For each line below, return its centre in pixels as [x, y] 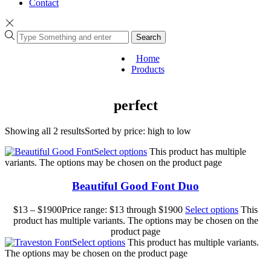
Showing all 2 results [45, 131]
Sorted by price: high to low [138, 131]
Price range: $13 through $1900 [122, 209]
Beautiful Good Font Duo [135, 186]
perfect [135, 106]
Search [149, 38]
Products [148, 70]
